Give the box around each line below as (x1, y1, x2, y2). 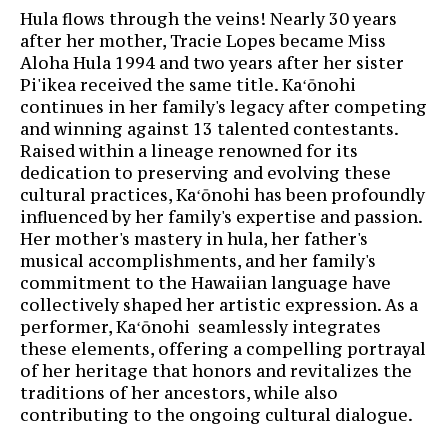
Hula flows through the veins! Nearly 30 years (20, 7, 397, 30)
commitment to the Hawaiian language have (20, 271, 391, 294)
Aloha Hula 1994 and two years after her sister (20, 51, 404, 74)
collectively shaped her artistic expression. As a (20, 293, 418, 316)
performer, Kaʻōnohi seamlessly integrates (20, 315, 381, 338)
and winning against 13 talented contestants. (20, 117, 398, 140)
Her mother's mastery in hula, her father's (20, 227, 368, 250)
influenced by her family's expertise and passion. (20, 205, 422, 228)
